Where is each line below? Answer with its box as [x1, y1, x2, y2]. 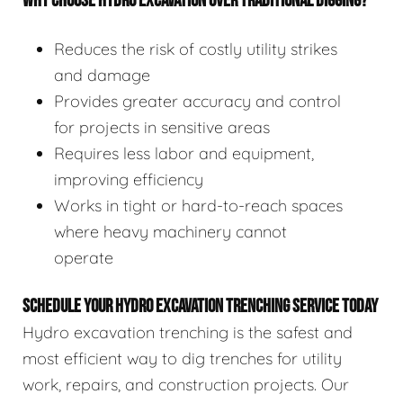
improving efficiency [54, 168, 203, 190]
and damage [54, 64, 150, 85]
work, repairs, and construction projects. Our [22, 373, 349, 395]
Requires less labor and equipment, [54, 142, 314, 164]
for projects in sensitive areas [54, 116, 270, 138]
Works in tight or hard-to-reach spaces [54, 194, 343, 216]
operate [54, 246, 113, 268]
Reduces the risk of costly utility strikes [54, 38, 337, 59]
